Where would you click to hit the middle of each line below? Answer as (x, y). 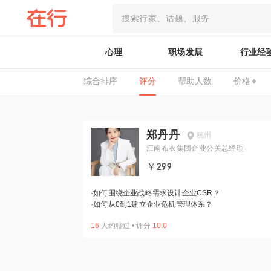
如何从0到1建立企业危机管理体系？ (153, 204)
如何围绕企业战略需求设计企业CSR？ (157, 193)
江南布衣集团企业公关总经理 (195, 148)
